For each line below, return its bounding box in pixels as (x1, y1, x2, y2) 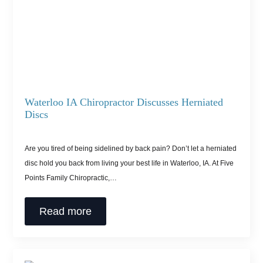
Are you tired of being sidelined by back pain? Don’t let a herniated (25, 144, 237, 153)
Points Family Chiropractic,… (25, 174, 117, 183)
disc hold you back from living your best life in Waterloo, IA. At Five (25, 159, 234, 168)
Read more (39, 205, 92, 218)
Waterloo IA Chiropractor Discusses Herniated (25, 96, 224, 109)
